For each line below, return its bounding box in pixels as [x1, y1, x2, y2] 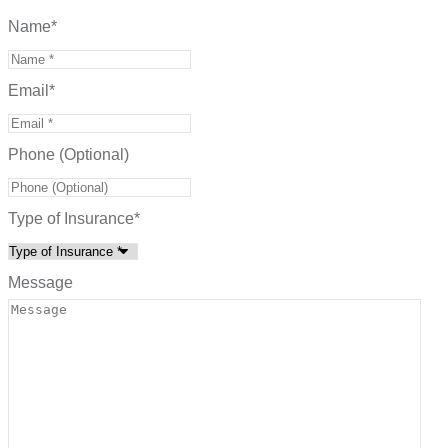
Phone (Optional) [8, 146, 129, 164]
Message [8, 274, 73, 292]
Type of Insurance [8, 210, 134, 228]
